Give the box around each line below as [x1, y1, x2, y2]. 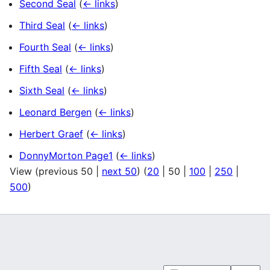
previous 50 [39, 165, 93, 178]
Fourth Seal [19, 41, 71, 54]
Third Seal [19, 19, 65, 32]
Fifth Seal [19, 63, 62, 75]
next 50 [102, 165, 137, 178]
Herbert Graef [19, 128, 83, 140]
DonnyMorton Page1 [19, 149, 113, 162]
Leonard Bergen [19, 106, 92, 119]
